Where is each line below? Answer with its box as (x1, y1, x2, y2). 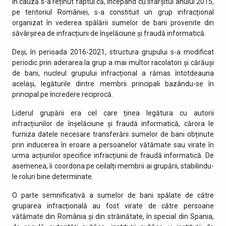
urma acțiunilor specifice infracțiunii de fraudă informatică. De (12, 151, 214, 159)
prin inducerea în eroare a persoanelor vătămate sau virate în (12, 140, 214, 149)
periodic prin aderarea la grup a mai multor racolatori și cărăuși (12, 58, 214, 67)
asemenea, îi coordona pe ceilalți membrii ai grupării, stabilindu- (12, 161, 214, 170)
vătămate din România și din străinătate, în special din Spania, (12, 212, 214, 220)
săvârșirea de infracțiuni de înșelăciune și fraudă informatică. (12, 29, 206, 37)
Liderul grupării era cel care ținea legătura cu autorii (12, 108, 214, 117)
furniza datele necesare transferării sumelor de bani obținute (12, 130, 214, 138)
